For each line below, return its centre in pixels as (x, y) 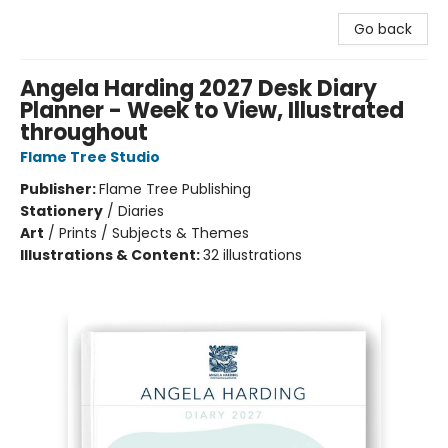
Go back (383, 29)
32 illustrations (252, 255)
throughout (84, 132)
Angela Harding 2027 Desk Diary (198, 88)
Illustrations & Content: (111, 255)
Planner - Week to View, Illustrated (212, 110)
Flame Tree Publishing (175, 189)
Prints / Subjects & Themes (154, 233)
